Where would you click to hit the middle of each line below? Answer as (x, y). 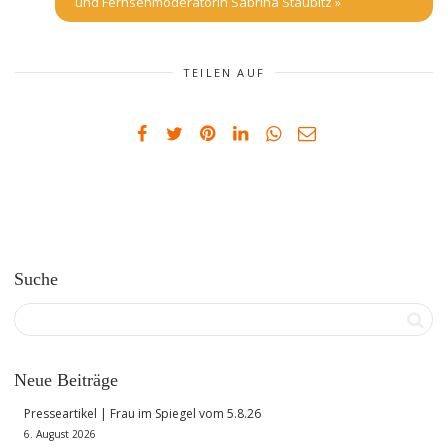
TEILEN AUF (224, 73)
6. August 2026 (60, 434)
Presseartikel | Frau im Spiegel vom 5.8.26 (142, 414)
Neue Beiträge (66, 380)
